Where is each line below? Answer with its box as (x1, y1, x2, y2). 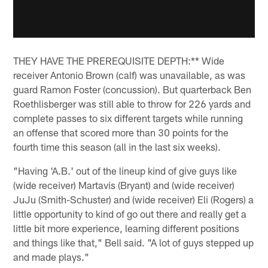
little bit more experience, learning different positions (13, 222, 240, 234)
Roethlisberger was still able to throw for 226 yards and (13, 98, 251, 110)
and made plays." (13, 251, 90, 263)
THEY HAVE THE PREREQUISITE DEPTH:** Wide (13, 54, 225, 67)
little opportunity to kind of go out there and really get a (13, 208, 247, 220)
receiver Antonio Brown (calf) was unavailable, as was (13, 69, 246, 81)
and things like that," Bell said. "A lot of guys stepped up (13, 236, 254, 249)
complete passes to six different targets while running (13, 112, 243, 124)
